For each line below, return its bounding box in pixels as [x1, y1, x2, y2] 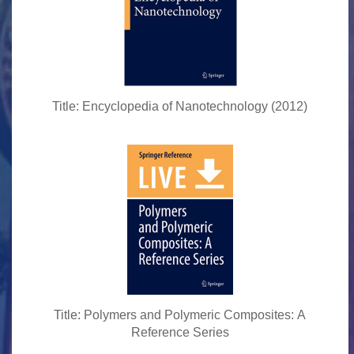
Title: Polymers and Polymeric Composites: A [54, 308, 307, 322]
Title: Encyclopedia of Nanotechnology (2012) [52, 100, 308, 113]
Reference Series [130, 326, 229, 339]
